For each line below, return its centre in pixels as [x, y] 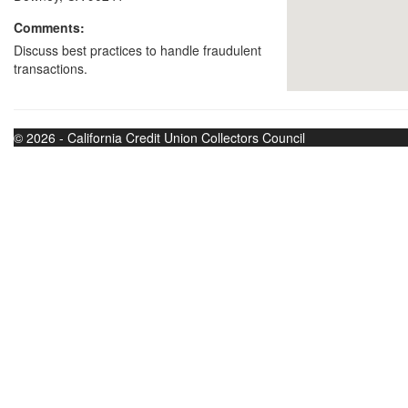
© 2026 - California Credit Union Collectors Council [159, 138]
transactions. [51, 68]
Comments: [49, 27]
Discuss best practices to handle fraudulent [138, 50]
